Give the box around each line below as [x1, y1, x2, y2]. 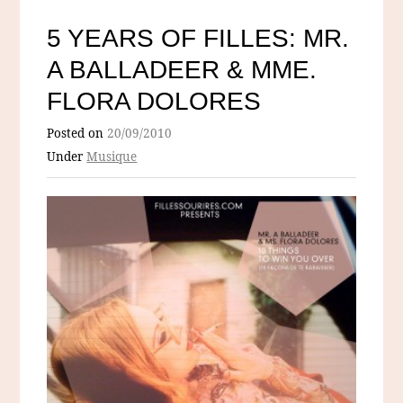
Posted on [47, 125, 108, 142]
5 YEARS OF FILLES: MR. [47, 24, 350, 53]
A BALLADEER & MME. [47, 56, 318, 85]
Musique [86, 148, 138, 166]
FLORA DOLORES [47, 87, 262, 116]
